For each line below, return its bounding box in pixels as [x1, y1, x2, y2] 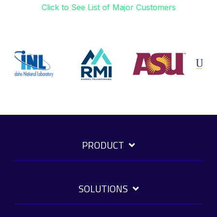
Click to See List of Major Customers [41, 2, 176, 12]
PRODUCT [82, 137, 124, 153]
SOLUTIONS [78, 181, 128, 196]
